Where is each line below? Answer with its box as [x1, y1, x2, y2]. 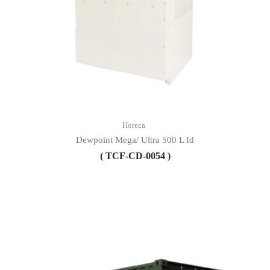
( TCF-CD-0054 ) [99, 150, 171, 161]
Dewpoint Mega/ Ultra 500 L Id [76, 134, 194, 145]
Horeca [122, 120, 145, 130]
